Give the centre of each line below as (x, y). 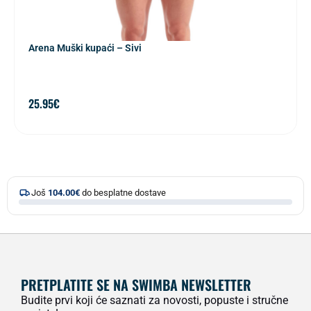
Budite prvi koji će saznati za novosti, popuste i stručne (154, 301)
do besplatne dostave (123, 193)
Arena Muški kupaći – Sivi (85, 48)
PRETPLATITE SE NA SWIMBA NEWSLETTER (136, 285)
